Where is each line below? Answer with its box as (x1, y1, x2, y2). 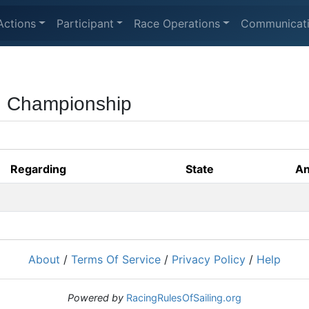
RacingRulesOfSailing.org (126, 292, 241, 303)
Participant (56, 16, 114, 30)
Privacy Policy (172, 252, 246, 266)
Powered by (68, 292, 123, 303)
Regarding (10, 162, 66, 176)
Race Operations (134, 16, 221, 30)
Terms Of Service (71, 252, 161, 266)
